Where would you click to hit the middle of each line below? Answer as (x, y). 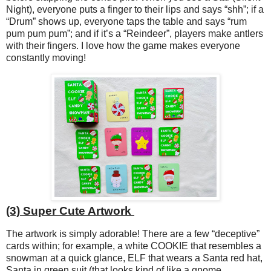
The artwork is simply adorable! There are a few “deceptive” (133, 233)
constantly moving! (47, 58)
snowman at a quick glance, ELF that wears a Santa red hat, (134, 258)
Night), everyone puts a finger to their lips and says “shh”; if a (135, 10)
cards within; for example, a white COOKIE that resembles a (134, 246)
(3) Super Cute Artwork (70, 211)
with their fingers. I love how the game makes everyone (123, 46)
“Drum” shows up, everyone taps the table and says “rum (126, 22)
